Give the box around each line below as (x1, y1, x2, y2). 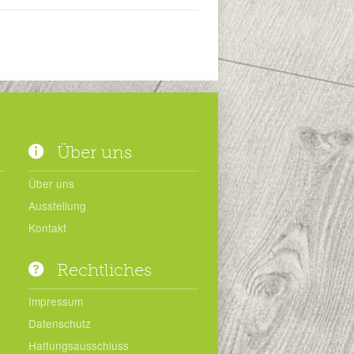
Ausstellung (28, 198, 86, 214)
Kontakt (28, 220, 66, 236)
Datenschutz (28, 315, 91, 332)
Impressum (28, 293, 83, 310)
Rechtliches (52, 259, 153, 281)
